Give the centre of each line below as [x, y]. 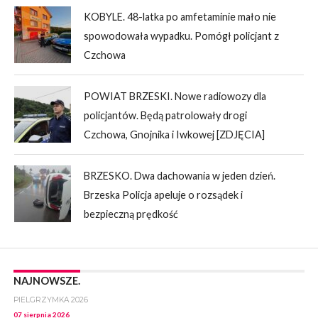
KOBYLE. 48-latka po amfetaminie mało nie [180, 17]
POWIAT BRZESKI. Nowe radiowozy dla [175, 97]
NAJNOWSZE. [46, 281]
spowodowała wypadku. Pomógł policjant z [182, 36]
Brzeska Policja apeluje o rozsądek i [164, 195]
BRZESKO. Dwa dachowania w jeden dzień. [180, 176]
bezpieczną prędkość [131, 214]
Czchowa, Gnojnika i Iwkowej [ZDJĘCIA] [175, 135]
